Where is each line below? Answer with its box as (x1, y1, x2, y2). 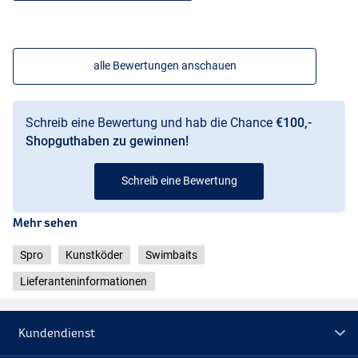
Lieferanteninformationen (20, 275, 148, 288)
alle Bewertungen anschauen (93, 58, 237, 72)
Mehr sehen (13, 215, 78, 229)
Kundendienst (18, 326, 96, 340)
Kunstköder (66, 248, 123, 261)
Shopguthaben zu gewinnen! (26, 133, 189, 149)
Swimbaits (145, 248, 197, 261)
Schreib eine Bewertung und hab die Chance (26, 114, 276, 130)
